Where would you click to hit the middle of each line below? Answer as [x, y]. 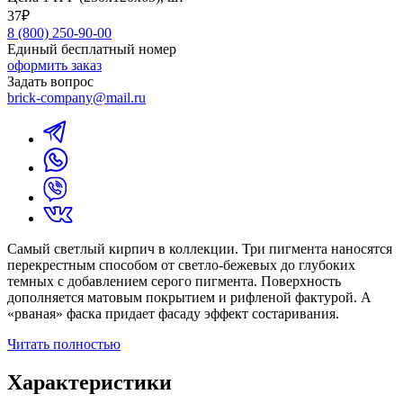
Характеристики [90, 382]
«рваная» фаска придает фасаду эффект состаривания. [173, 313]
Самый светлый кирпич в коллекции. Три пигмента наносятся [200, 248]
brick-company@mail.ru [76, 97]
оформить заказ [54, 65]
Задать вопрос [50, 81]
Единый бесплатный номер [92, 49]
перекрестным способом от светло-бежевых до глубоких [181, 264]
